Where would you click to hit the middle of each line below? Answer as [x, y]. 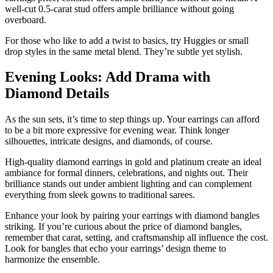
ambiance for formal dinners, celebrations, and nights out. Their [126, 173]
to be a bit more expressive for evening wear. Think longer [117, 130]
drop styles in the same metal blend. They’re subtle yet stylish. [124, 51]
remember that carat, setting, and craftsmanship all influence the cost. [136, 238]
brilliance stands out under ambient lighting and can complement [128, 184]
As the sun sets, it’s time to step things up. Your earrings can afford [132, 119]
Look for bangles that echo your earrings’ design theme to [115, 249]
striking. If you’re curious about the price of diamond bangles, [123, 227]
